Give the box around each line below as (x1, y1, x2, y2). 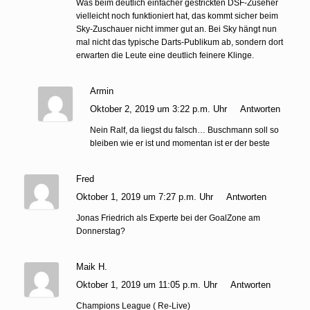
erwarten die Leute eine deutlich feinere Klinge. (76, 50, 254, 60)
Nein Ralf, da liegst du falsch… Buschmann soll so (89, 125, 279, 135)
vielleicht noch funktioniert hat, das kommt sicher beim (76, 10, 278, 21)
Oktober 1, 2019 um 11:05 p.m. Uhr (76, 279, 220, 290)
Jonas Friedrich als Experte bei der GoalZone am (76, 212, 260, 223)
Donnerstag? (76, 226, 125, 236)
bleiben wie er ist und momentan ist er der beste (89, 138, 270, 148)
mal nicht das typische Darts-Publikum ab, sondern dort (76, 37, 283, 47)
